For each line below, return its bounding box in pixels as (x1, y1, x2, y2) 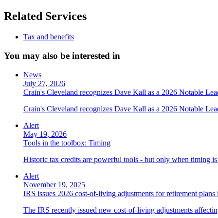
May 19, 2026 (23, 129, 67, 138)
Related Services (4, 10, 87, 23)
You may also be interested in (4, 51, 120, 61)
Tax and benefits (23, 33, 74, 41)
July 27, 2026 (23, 79, 65, 88)
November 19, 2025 (23, 180, 85, 189)
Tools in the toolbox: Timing (23, 138, 110, 147)
